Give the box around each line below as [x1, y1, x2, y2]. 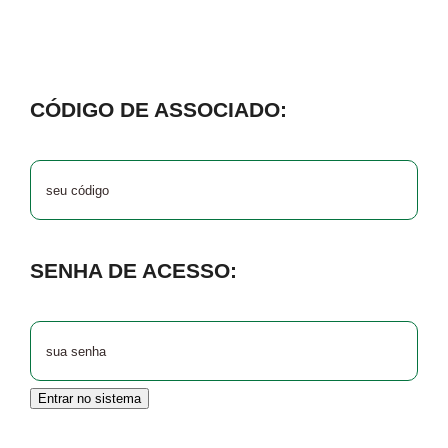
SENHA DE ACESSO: [30, 259, 237, 283]
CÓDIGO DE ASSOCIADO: [30, 98, 287, 122]
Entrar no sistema [38, 391, 141, 407]
